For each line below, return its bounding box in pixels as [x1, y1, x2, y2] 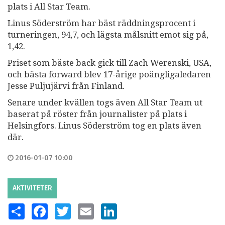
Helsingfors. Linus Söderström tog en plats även [8, 121, 201, 131]
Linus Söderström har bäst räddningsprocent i [8, 18, 195, 29]
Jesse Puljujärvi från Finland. [8, 81, 125, 91]
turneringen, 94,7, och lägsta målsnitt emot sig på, [8, 30, 208, 40]
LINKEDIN [117, 203, 146, 212]
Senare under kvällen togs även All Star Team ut [8, 97, 202, 108]
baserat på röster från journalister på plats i [8, 109, 187, 120]
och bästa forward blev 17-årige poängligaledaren [8, 69, 211, 80]
